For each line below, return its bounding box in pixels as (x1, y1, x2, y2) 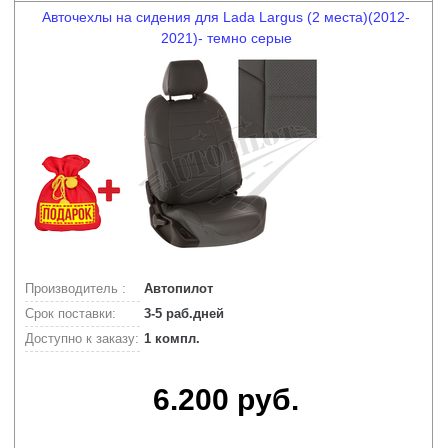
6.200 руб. (153, 383, 299, 416)
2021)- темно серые (160, 30, 292, 46)
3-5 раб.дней (140, 306, 224, 321)
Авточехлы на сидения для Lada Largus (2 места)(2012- (42, 9, 410, 25)
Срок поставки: (25, 306, 116, 321)
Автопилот (140, 281, 213, 296)
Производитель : (25, 281, 126, 296)
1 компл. (140, 331, 200, 346)
